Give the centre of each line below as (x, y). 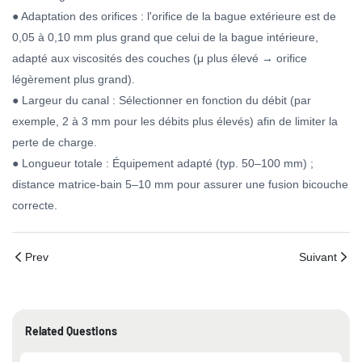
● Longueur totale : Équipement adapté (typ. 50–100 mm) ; (163, 163)
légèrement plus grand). (74, 79)
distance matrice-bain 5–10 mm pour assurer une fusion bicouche (180, 184)
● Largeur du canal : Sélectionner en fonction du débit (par (162, 100)
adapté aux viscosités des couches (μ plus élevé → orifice (160, 58)
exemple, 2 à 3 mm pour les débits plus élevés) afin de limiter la (175, 121)
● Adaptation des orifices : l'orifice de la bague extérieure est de (174, 16)
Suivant (318, 257)
